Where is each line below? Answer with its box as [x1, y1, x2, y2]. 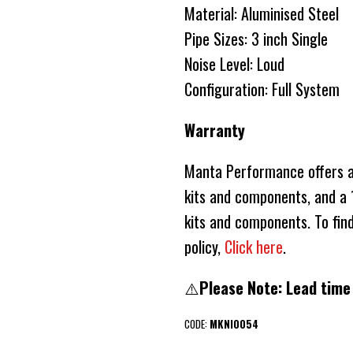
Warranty [184, 118, 245, 143]
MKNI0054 [210, 316, 258, 333]
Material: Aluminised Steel [184, 2, 343, 26]
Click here [225, 235, 283, 259]
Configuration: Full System [184, 77, 351, 102]
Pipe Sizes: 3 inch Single [184, 27, 332, 51]
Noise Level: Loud [184, 52, 284, 76]
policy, [184, 235, 225, 259]
